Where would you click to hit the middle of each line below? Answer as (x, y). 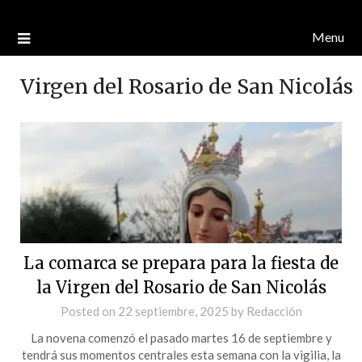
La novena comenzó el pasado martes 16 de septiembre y (181, 337)
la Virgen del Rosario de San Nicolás (181, 287)
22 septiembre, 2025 (173, 311)
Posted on (89, 311)
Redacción (274, 311)
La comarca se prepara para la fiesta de (181, 263)
